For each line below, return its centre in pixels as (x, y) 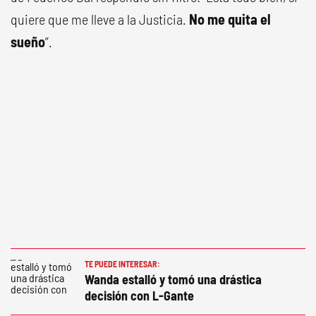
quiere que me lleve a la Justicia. (100, 19)
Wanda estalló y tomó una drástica (173, 279)
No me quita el (230, 19)
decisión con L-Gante (139, 296)
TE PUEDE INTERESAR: (122, 264)
